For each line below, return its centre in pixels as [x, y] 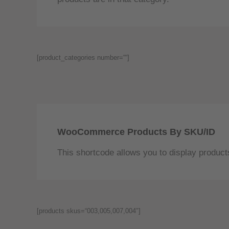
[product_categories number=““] [83, 58]
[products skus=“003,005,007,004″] [89, 211]
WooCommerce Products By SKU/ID [136, 132]
